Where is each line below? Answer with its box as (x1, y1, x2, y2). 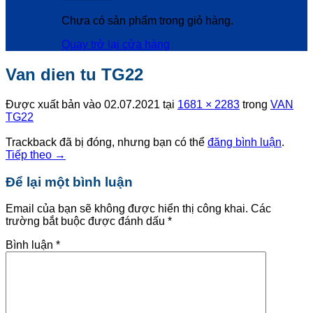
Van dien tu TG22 (6, 64, 143, 84)
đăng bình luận (208, 136, 282, 148)
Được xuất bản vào (6, 98, 104, 110)
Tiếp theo (6, 148, 54, 161)
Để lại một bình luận (6, 174, 133, 189)
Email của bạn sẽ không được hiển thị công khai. (6, 203, 248, 215)
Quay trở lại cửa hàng (61, 38, 170, 50)
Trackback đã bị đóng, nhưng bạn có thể (6, 136, 208, 148)
